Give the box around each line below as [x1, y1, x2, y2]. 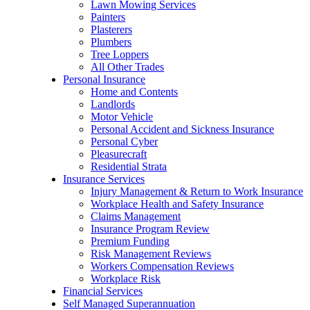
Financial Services [63, 285, 143, 297]
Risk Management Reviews [91, 248, 212, 259]
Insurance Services [63, 173, 145, 185]
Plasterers [91, 24, 133, 35]
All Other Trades [91, 61, 165, 73]
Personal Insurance [63, 73, 146, 85]
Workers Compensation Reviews [91, 260, 235, 272]
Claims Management [91, 210, 181, 222]
